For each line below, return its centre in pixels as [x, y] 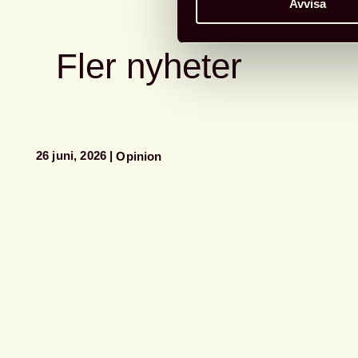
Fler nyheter [149, 66]
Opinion [139, 156]
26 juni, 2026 [72, 155]
